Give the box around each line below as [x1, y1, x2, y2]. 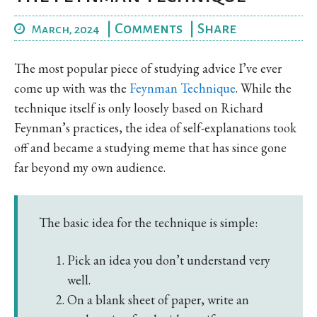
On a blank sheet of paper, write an [67, 291, 249, 308]
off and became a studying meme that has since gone [14, 139, 287, 156]
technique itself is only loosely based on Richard [14, 99, 263, 116]
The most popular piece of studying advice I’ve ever [14, 59, 282, 76]
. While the [236, 79, 292, 96]
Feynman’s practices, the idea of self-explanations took [14, 119, 296, 136]
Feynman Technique [129, 79, 236, 96]
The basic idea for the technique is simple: [39, 214, 258, 231]
